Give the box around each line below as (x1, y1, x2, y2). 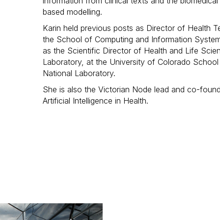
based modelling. (43, 7, 102, 17)
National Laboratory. (43, 68, 115, 78)
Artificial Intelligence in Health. (43, 96, 148, 106)
